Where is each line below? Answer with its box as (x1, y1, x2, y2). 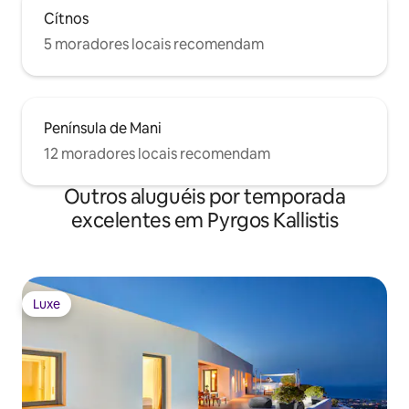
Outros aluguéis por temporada (63, 184, 346, 211)
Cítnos (44, 9, 89, 29)
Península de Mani (44, 119, 162, 139)
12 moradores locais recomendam (44, 144, 270, 164)
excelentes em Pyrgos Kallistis (70, 207, 339, 235)
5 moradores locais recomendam (44, 35, 264, 55)
